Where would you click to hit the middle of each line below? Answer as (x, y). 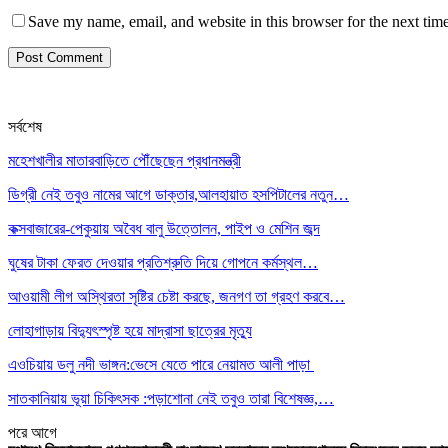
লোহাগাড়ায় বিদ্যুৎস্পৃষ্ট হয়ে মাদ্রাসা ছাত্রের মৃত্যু (130, 330)
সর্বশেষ (25, 126)
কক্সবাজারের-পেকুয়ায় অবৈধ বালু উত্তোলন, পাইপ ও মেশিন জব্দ (164, 228)
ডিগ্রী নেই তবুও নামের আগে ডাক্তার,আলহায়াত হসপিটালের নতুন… (178, 194)
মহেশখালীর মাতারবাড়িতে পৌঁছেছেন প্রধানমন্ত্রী (124, 160)
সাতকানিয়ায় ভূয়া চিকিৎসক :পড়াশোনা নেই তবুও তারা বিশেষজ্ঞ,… (171, 398)
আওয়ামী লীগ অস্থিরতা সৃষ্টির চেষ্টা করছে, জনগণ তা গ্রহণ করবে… (176, 296)
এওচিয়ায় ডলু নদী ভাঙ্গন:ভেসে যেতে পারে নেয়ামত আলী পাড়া (161, 364)
